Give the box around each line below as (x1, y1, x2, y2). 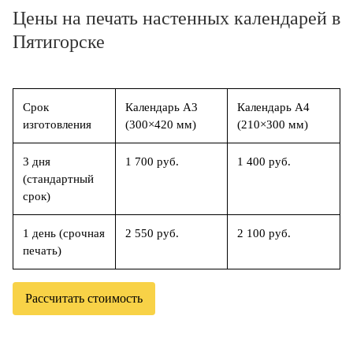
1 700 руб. (125, 155, 179, 168)
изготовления (23, 118, 91, 131)
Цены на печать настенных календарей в (13, 8, 340, 28)
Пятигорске (13, 32, 105, 52)
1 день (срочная (23, 227, 105, 240)
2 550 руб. (125, 227, 179, 240)
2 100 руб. (237, 227, 291, 240)
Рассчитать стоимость (25, 292, 143, 305)
